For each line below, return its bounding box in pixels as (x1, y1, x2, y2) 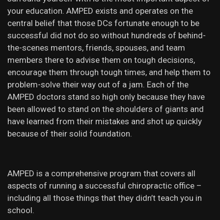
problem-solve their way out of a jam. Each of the (7, 80, 189, 89)
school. (7, 205, 34, 215)
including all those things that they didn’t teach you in (7, 193, 202, 203)
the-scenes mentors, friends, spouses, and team (7, 43, 185, 53)
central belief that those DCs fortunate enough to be (7, 18, 199, 28)
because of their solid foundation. (7, 129, 132, 138)
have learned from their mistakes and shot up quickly (7, 116, 202, 126)
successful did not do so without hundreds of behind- (7, 30, 206, 40)
